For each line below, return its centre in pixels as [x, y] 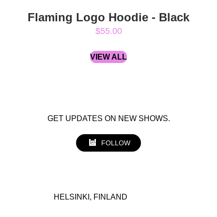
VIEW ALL [108, 57]
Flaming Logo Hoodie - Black [108, 17]
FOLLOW [116, 143]
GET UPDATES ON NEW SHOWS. [111, 118]
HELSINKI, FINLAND [90, 197]
